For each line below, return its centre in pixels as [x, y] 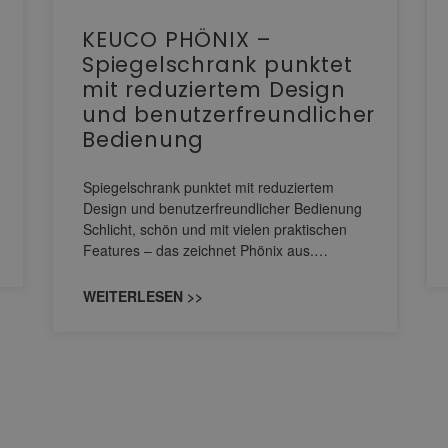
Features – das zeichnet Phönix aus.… [205, 250]
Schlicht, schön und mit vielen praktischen [215, 229]
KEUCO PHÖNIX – [177, 40]
